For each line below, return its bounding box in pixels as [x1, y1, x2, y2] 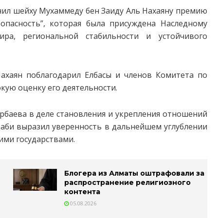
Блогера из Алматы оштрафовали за [64, 168, 205, 178]
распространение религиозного [64, 178, 191, 187]
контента [64, 187, 101, 196]
